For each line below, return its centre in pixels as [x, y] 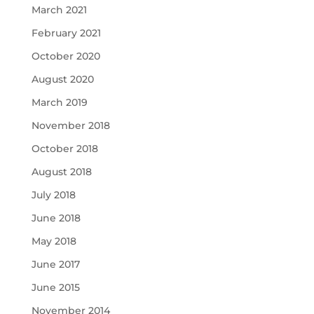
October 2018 [64, 149]
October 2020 [66, 56]
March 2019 [59, 102]
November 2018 [70, 125]
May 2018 [54, 241]
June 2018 [56, 218]
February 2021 [66, 33]
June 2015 [55, 287]
